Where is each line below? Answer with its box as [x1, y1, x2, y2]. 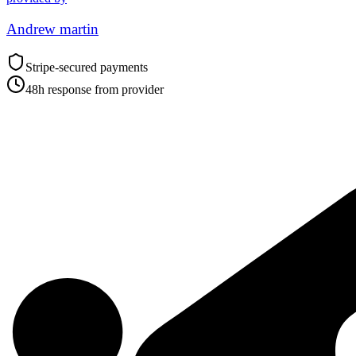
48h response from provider [25, 83, 164, 97]
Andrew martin [6, 20, 99, 37]
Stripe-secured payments [25, 60, 148, 75]
